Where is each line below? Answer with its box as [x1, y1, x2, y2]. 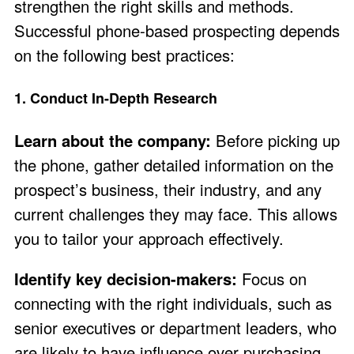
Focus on [237, 267, 307, 291]
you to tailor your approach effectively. [14, 226, 284, 250]
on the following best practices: [14, 43, 235, 67]
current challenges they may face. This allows [14, 201, 337, 225]
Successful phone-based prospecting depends [14, 19, 340, 43]
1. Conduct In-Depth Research [14, 87, 217, 108]
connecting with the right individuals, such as [14, 292, 332, 315]
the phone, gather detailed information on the [14, 153, 333, 176]
